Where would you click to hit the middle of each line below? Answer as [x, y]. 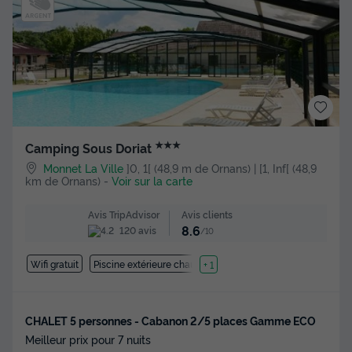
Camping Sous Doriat [90, 148]
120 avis [136, 229]
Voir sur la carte [152, 180]
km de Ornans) [63, 180]
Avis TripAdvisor [123, 214]
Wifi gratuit [54, 264]
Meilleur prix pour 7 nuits [88, 339]
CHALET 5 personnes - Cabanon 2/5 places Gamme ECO [170, 321]
